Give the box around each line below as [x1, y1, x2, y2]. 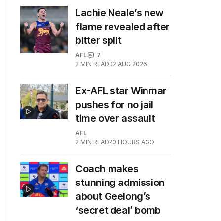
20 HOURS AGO [109, 138, 154, 146]
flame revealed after [75, 21, 170, 33]
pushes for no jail [75, 99, 153, 110]
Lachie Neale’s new [75, 7, 164, 19]
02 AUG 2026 [109, 60, 147, 68]
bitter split [75, 35, 122, 46]
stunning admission [75, 177, 165, 188]
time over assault [75, 112, 155, 124]
